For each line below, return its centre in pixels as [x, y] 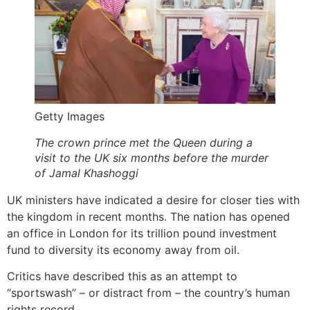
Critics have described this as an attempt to [122, 276]
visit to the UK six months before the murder [152, 157]
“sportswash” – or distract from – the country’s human [148, 292]
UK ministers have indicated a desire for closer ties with [153, 200]
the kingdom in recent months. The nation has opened [148, 216]
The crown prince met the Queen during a [144, 142]
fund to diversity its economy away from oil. [123, 249]
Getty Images [70, 117]
